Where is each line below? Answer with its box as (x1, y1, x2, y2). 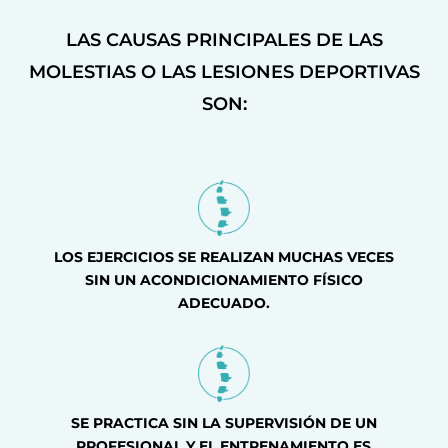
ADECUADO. (177, 294, 270, 313)
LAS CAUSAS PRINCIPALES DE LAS (65, 29, 383, 51)
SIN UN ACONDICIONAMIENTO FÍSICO (84, 271, 363, 290)
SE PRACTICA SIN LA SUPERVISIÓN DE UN (70, 413, 377, 432)
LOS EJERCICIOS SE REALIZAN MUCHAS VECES (53, 248, 394, 267)
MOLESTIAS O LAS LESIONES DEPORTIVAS (28, 61, 420, 83)
